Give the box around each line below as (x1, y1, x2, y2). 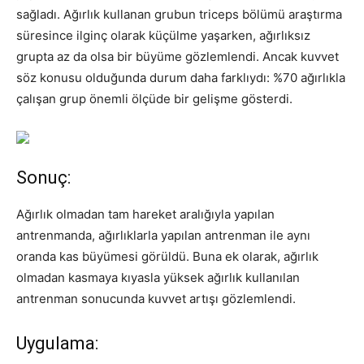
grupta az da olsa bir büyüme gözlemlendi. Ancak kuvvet (16, 48, 339, 64)
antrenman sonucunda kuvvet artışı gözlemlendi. (16, 290, 296, 306)
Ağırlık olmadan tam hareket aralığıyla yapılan (16, 206, 275, 222)
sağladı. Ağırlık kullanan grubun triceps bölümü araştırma (16, 6, 342, 22)
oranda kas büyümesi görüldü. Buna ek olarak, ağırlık (16, 248, 318, 264)
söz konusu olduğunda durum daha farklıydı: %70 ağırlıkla (16, 69, 345, 85)
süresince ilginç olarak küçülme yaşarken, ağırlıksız (16, 27, 310, 43)
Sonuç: (16, 167, 71, 188)
